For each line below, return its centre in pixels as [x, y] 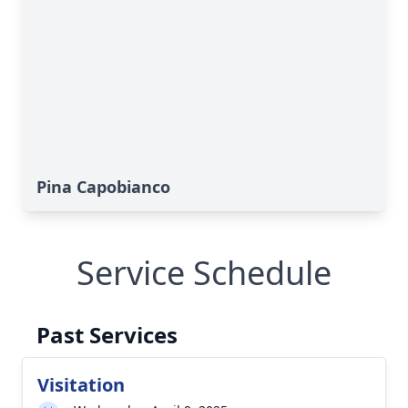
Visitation [81, 385]
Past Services [107, 335]
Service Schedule [204, 273]
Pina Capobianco [103, 187]
